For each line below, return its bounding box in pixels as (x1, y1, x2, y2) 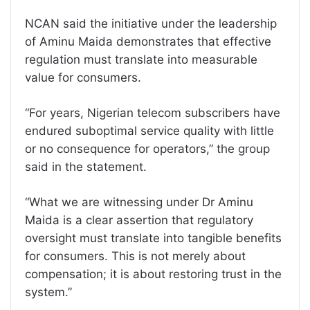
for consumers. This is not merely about (25, 249, 246, 263)
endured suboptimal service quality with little (25, 124, 274, 138)
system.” (25, 285, 72, 299)
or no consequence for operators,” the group (25, 142, 270, 156)
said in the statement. (25, 160, 147, 174)
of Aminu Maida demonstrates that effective (25, 35, 271, 48)
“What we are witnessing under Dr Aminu (25, 195, 253, 209)
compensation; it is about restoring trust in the (25, 267, 282, 281)
